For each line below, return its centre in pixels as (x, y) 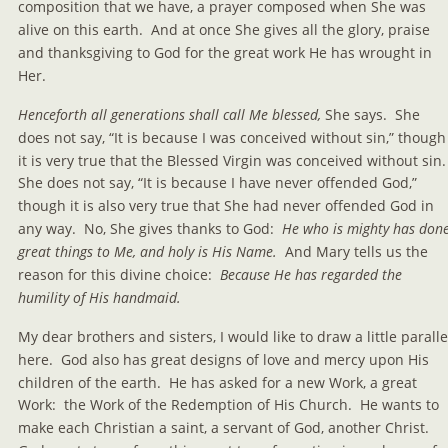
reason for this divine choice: (119, 274)
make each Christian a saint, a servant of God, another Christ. (227, 428)
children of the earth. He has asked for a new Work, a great (219, 382)
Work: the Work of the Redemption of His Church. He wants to (230, 405)
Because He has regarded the (313, 274)
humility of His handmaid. (99, 297)
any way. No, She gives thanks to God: (148, 229)
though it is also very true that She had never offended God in (228, 206)
